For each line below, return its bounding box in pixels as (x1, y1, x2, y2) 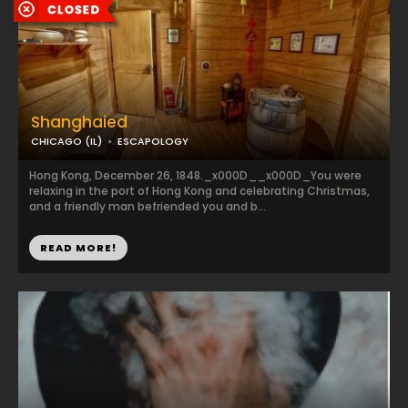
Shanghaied (31, 111, 127, 133)
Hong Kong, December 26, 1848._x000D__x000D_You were (29, 168, 362, 183)
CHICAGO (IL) (31, 134, 102, 148)
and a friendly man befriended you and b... (29, 199, 266, 214)
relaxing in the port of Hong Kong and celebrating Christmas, (29, 183, 370, 199)
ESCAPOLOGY (117, 134, 189, 148)
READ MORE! (40, 240, 117, 255)
